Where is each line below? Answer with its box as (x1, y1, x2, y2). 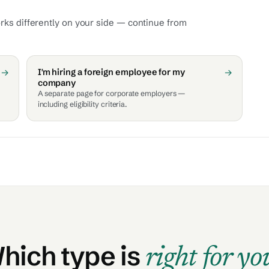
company (37, 77, 76, 88)
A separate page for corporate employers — (37, 89, 186, 98)
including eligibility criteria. (37, 100, 128, 109)
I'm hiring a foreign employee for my (37, 67, 186, 77)
